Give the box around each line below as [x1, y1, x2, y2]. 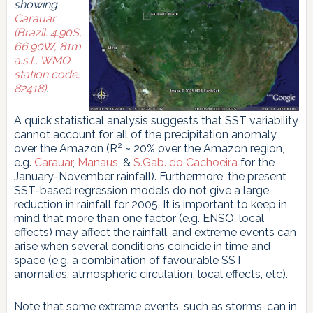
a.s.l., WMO [13, 54, 70, 68]
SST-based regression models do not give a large [13, 184, 269, 198]
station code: [13, 68, 80, 82]
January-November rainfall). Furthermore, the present [13, 170, 286, 184]
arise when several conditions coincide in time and [13, 240, 270, 254]
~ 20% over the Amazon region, [122, 142, 284, 156]
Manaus [77, 156, 118, 170]
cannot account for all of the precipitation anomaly [13, 128, 277, 142]
